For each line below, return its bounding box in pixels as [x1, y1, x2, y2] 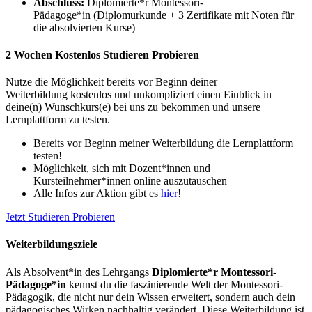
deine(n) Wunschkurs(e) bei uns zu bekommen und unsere [6, 101, 260, 114]
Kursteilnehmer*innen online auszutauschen [33, 175, 227, 187]
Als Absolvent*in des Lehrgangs [6, 265, 152, 278]
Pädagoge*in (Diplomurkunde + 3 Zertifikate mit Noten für [33, 8, 294, 21]
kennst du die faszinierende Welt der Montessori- [66, 278, 283, 290]
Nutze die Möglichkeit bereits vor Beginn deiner [6, 76, 217, 88]
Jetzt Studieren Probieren [6, 211, 115, 224]
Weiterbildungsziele [6, 238, 97, 251]
